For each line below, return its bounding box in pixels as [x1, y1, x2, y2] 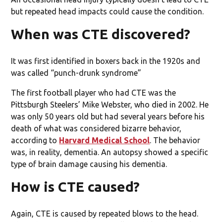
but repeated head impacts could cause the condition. [11, 6, 204, 16]
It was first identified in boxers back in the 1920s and [11, 56, 201, 65]
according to [11, 135, 59, 145]
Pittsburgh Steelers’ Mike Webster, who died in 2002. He [11, 100, 209, 109]
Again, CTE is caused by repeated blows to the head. [11, 209, 199, 218]
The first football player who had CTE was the [11, 88, 176, 97]
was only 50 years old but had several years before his [11, 111, 205, 121]
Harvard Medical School [59, 135, 150, 145]
